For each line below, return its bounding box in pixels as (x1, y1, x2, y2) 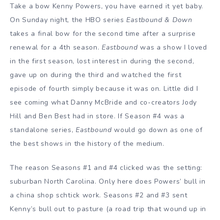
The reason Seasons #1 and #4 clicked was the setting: (10, 163, 203, 172)
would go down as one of (111, 125, 203, 135)
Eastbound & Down (126, 15, 192, 25)
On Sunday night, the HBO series (10, 15, 127, 25)
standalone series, (10, 125, 76, 135)
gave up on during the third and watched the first (10, 70, 182, 80)
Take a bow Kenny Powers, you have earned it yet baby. (10, 1, 204, 11)
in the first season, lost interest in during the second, (10, 56, 194, 66)
